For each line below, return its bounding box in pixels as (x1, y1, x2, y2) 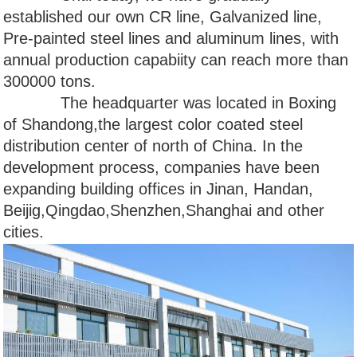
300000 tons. (3, 73, 96, 90)
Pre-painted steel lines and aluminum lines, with (3, 29, 339, 47)
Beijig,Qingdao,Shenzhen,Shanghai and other (3, 202, 325, 219)
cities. (3, 223, 45, 241)
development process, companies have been (3, 159, 320, 176)
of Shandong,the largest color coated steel (3, 116, 304, 133)
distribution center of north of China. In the (3, 137, 304, 155)
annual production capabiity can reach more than (3, 51, 349, 69)
